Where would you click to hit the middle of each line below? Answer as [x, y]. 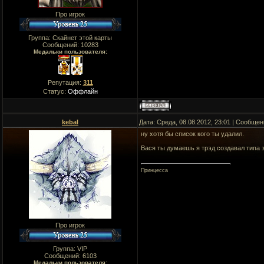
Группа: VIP [70, 249]
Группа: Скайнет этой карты [70, 38]
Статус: [55, 91]
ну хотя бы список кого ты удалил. [192, 134]
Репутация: [65, 82]
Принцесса [154, 171]
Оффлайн [82, 91]
